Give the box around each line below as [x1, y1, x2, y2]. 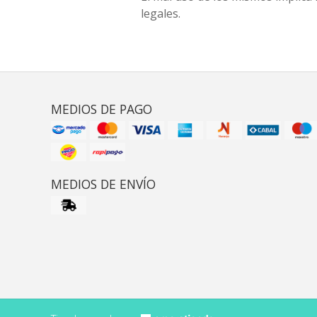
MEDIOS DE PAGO [51, 100, 152, 117]
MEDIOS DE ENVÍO [51, 175, 156, 192]
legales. [141, 6, 180, 21]
